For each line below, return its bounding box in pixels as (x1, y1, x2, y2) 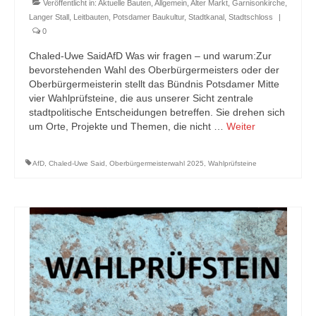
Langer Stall (29, 13, 69, 21)
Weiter (226, 121, 255, 132)
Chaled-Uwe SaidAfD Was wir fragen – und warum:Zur (29, 50, 272, 61)
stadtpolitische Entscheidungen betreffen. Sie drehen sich (29, 107, 285, 118)
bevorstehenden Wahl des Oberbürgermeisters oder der (29, 64, 279, 75)
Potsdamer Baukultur (113, 13, 184, 21)
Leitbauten (73, 13, 109, 21)
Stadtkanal (188, 13, 224, 21)
